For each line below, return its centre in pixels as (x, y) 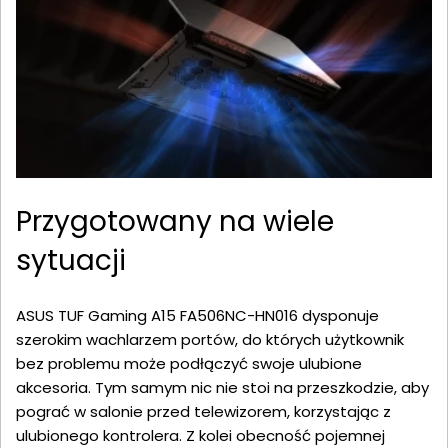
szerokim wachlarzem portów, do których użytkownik (210, 340)
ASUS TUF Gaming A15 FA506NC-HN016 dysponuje (197, 316)
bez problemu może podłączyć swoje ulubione (189, 364)
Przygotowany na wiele (175, 222)
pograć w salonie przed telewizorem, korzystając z (203, 412)
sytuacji (71, 261)
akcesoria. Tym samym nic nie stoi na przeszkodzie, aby (222, 388)
